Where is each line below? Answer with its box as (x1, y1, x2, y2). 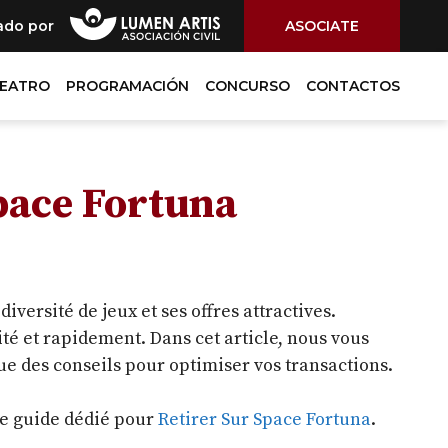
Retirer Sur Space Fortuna (158, 408, 371, 432)
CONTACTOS (306, 77, 400, 95)
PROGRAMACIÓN (66, 77, 189, 95)
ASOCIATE (285, 16, 359, 35)
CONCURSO (205, 77, 290, 95)
